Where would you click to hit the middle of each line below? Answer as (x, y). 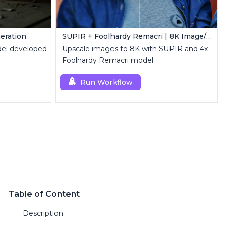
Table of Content (44, 194)
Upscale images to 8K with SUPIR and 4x (135, 49)
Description (43, 213)
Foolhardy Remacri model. (108, 60)
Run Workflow (106, 82)
